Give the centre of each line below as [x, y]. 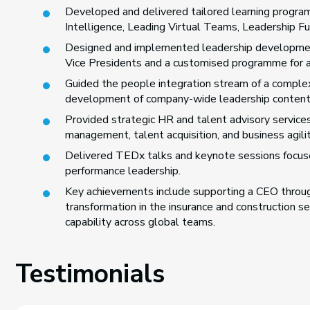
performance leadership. [122, 171]
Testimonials [90, 274]
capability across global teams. [140, 222]
